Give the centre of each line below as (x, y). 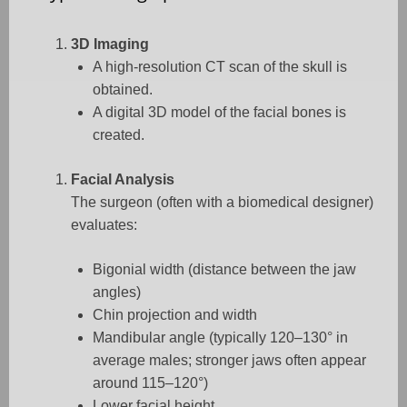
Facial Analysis (123, 180)
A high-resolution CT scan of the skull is (220, 67)
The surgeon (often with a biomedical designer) (222, 203)
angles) (117, 293)
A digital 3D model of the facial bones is (219, 113)
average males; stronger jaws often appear (229, 361)
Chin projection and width (175, 315)
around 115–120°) (150, 383)
